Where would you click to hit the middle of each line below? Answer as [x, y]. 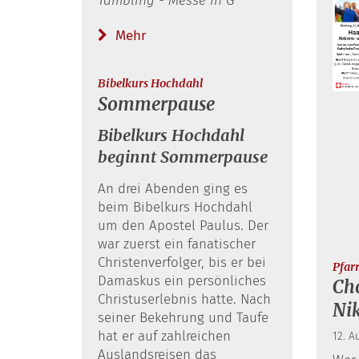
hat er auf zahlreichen [164, 336]
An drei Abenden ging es [173, 188]
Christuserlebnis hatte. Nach [184, 299]
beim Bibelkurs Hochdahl [175, 207]
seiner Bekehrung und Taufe [183, 317]
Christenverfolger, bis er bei [182, 262]
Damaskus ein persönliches [182, 280]
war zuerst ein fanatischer [177, 244]
